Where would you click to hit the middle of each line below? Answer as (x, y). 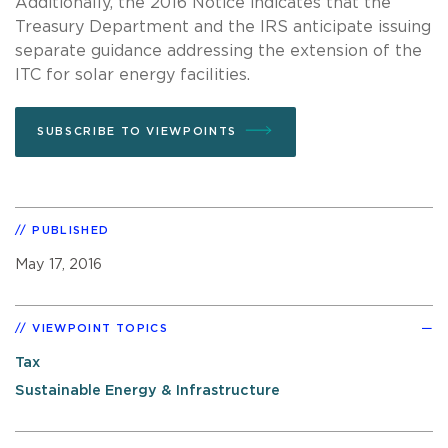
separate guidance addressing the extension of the (218, 50)
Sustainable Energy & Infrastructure (147, 391)
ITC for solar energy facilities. (132, 74)
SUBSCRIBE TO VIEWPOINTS (137, 131)
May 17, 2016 (58, 264)
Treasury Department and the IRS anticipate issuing (223, 26)
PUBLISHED (71, 230)
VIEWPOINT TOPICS (100, 328)
